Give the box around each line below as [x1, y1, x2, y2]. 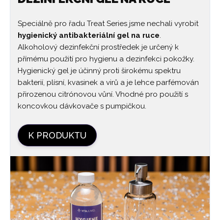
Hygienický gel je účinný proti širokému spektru [18, 66, 181, 76]
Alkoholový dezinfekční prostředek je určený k [18, 43, 179, 52]
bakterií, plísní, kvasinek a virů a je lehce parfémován [18, 78, 199, 87]
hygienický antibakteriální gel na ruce [18, 31, 160, 40]
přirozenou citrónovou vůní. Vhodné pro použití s [18, 90, 188, 99]
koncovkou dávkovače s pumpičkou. [18, 102, 146, 111]
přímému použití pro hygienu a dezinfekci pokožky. [18, 55, 194, 64]
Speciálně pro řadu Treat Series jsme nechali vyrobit [18, 19, 198, 28]
